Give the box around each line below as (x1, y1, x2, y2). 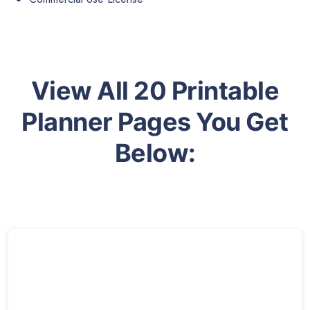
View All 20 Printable (30, 75, 280, 107)
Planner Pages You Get (21, 107, 289, 138)
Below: (114, 138, 196, 169)
